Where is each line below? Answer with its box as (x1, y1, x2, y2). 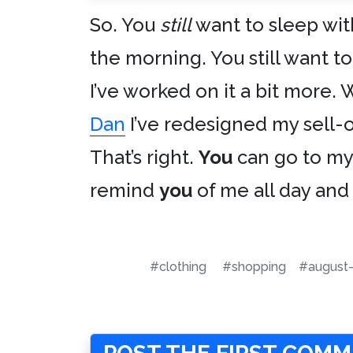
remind (90, 179, 159, 203)
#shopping (222, 259, 286, 275)
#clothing (150, 259, 206, 275)
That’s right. (90, 146, 199, 169)
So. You (90, 13, 160, 37)
